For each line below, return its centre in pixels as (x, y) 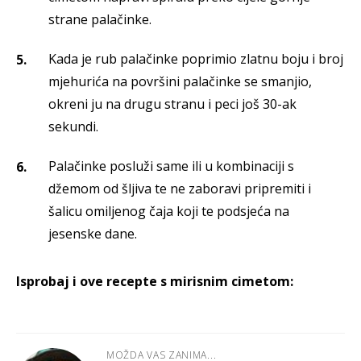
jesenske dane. (94, 234)
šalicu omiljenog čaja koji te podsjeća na (169, 212)
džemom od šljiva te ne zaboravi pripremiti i (180, 189)
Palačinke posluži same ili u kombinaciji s (171, 166)
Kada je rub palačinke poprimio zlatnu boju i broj (196, 59)
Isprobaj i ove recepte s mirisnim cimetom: (156, 282)
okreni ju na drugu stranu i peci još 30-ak (172, 104)
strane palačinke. (100, 20)
